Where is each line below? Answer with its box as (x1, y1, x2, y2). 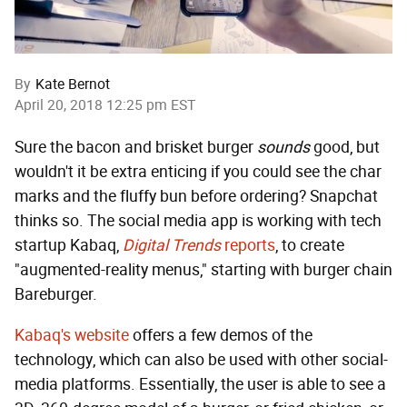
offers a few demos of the (129, 325, 313, 346)
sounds (257, 137, 310, 158)
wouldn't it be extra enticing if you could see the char (15, 162, 382, 183)
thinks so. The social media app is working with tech (15, 211, 382, 232)
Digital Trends (123, 235, 221, 256)
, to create (275, 235, 344, 256)
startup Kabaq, (15, 235, 123, 256)
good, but (310, 137, 380, 158)
